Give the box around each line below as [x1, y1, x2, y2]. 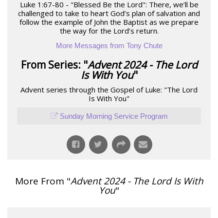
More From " [15, 174, 71, 187]
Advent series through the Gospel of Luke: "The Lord [20, 84, 198, 94]
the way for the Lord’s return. [59, 25, 159, 36]
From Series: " [20, 57, 88, 72]
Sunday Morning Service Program [59, 111, 168, 120]
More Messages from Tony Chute [55, 41, 163, 50]
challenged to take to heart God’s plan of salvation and [18, 8, 200, 18]
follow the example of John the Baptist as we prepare [19, 17, 199, 27]
